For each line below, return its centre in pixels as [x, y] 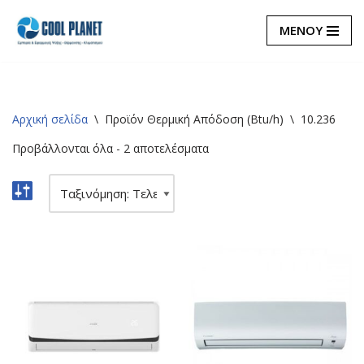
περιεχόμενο [48, 83]
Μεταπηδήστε [51, 44]
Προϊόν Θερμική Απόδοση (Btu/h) [194, 119]
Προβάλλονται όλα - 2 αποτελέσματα [110, 148]
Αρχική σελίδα [50, 119]
